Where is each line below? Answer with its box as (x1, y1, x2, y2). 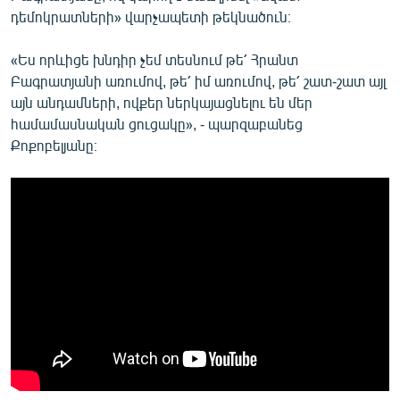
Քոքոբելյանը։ (11, 136, 97, 154)
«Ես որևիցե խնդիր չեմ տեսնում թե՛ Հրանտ (11, 50, 298, 68)
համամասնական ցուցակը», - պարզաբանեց (11, 114, 303, 132)
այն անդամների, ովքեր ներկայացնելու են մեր (11, 93, 312, 111)
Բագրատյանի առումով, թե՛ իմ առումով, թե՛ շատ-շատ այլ (11, 71, 386, 89)
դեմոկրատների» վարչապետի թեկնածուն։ (11, 7, 291, 25)
